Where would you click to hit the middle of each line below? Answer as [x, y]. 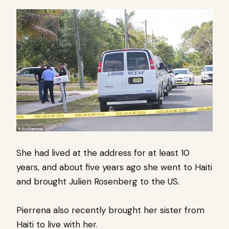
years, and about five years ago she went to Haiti [114, 167]
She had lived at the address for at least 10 [103, 153]
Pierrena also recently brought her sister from [110, 210]
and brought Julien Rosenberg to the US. [98, 182]
